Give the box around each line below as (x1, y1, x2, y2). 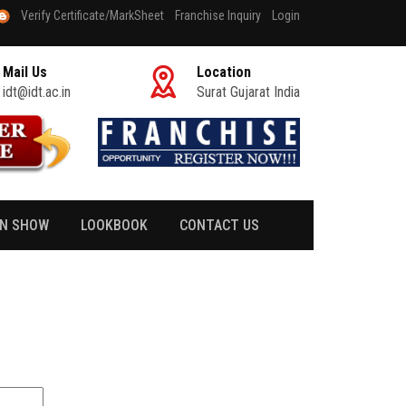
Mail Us (2, 63, 47, 81)
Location (196, 63, 251, 81)
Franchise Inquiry (175, 8, 261, 23)
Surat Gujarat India (196, 83, 300, 101)
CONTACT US (179, 217, 259, 235)
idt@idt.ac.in (2, 83, 71, 101)
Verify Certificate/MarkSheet (21, 8, 164, 23)
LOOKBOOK (81, 217, 148, 235)
